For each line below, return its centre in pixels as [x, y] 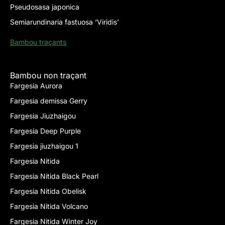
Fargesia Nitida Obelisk [48, 191]
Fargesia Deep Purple [45, 131]
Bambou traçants [38, 42]
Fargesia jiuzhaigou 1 [44, 146]
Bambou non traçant [48, 75]
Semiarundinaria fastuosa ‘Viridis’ [65, 22]
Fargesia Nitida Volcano [49, 206]
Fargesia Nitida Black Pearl [54, 176]
